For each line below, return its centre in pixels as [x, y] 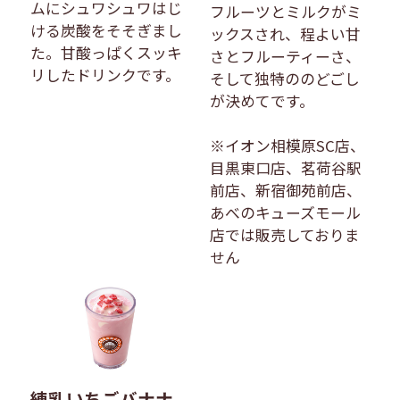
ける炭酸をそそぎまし [106, 30]
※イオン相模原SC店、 [288, 145]
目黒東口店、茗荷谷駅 [286, 167]
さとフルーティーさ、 [286, 56]
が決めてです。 [262, 100]
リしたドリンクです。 [105, 75]
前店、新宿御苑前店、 [286, 190]
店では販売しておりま [285, 234]
